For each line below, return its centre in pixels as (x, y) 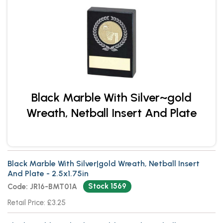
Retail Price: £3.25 (37, 203)
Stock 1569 (107, 186)
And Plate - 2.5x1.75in (48, 173)
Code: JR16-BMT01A (42, 187)
